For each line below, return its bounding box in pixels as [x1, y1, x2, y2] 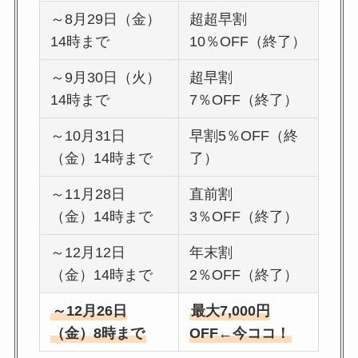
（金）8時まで [50, 324, 145, 341]
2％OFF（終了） [189, 266, 299, 283]
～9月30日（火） [50, 69, 161, 86]
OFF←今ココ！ [189, 324, 291, 341]
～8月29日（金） [50, 10, 161, 27]
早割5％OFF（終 [189, 127, 299, 144]
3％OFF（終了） [189, 208, 299, 225]
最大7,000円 [191, 302, 271, 319]
